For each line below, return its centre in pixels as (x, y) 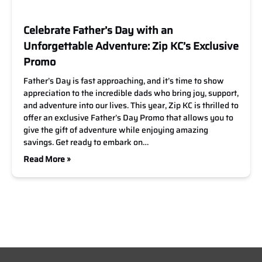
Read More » (47, 159)
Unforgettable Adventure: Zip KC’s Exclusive (131, 46)
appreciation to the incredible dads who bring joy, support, (131, 93)
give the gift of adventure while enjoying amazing (116, 130)
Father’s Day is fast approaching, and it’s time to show (124, 81)
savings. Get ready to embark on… (86, 142)
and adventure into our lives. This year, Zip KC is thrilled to (131, 105)
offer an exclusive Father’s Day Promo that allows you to (128, 118)
